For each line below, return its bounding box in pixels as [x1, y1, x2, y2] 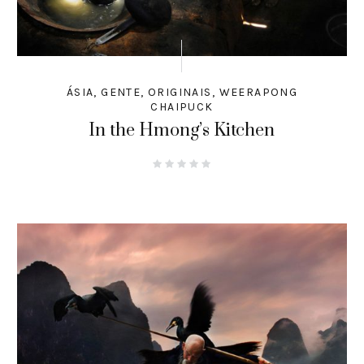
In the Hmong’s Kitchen [89, 119, 275, 141]
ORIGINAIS [148, 84, 212, 99]
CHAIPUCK [150, 99, 214, 114]
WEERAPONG [219, 84, 298, 99]
